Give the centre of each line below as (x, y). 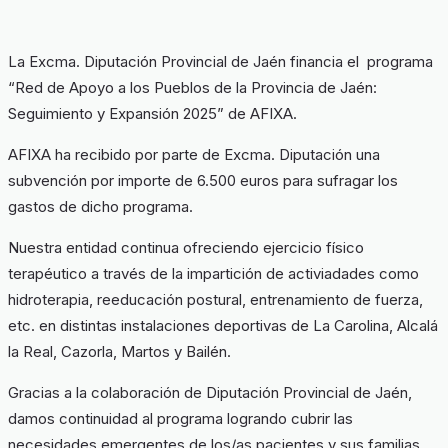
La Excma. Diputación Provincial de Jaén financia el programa (220, 61)
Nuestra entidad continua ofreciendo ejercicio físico (186, 247)
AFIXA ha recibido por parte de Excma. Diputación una (194, 154)
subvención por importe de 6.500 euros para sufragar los (203, 180)
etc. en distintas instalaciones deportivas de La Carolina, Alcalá (223, 325)
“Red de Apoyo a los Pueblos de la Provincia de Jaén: (192, 87)
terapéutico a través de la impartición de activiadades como (213, 273)
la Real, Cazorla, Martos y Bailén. (119, 351)
